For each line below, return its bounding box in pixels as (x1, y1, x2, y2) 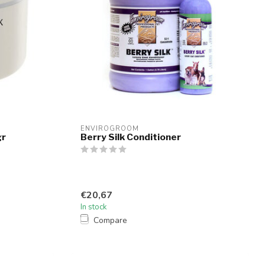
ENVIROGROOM (80, 124, 139, 134)
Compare (93, 214, 127, 226)
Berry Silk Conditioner (80, 131, 181, 143)
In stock (80, 201, 107, 212)
